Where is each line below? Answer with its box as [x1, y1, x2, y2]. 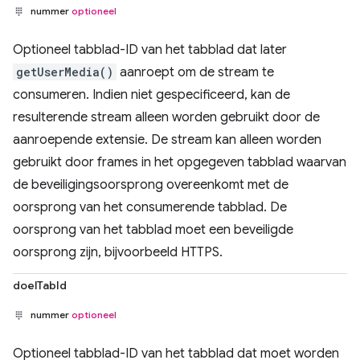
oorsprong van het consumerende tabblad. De [13, 199, 287, 215]
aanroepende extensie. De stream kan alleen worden [13, 132, 321, 148]
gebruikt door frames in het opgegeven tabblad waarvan [13, 154, 346, 170]
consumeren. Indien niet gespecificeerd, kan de [13, 87, 290, 103]
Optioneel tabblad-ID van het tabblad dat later [13, 42, 287, 58]
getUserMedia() [16, 64, 113, 80]
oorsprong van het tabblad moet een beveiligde [13, 222, 293, 238]
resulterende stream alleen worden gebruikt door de [13, 109, 320, 125]
